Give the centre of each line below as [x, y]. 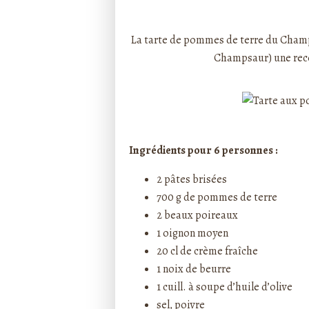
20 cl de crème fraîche [211, 251]
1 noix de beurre [194, 269]
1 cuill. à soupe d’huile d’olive [225, 287]
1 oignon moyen [196, 233]
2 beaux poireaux [201, 215]
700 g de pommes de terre [220, 197]
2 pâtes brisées [192, 179]
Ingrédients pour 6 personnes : [203, 150]
